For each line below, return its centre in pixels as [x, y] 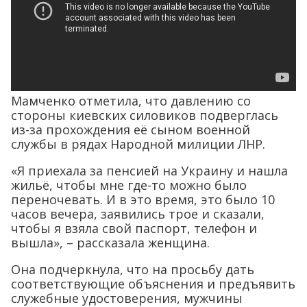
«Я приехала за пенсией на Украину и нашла [149, 171]
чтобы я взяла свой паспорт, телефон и [134, 229]
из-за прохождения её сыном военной [131, 130]
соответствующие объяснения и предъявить [153, 284]
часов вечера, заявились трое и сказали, [138, 214]
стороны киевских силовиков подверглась [145, 115]
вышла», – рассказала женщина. [110, 243]
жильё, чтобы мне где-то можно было [129, 185]
